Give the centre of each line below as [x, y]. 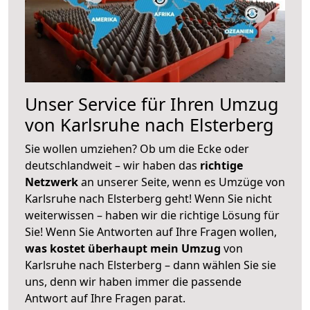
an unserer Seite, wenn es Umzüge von [183, 182]
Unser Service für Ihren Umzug [152, 103]
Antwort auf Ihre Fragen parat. [105, 298]
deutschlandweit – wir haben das [112, 165]
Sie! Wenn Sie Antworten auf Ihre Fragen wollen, [151, 231]
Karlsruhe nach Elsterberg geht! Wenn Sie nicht [148, 198]
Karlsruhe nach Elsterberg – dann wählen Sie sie [151, 265]
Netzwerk [53, 182]
